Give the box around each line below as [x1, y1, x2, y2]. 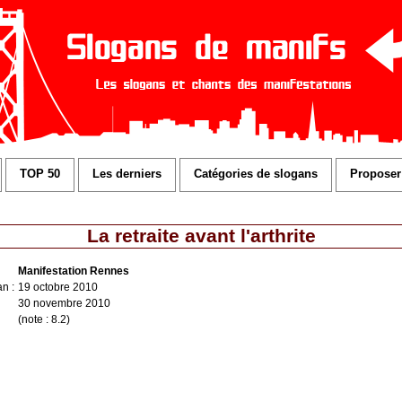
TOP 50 [20, 167, 60, 180]
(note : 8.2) [18, 312, 70, 326]
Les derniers [92, 167, 162, 180]
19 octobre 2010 [18, 280, 98, 293]
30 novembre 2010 [18, 296, 110, 310]
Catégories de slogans [194, 167, 318, 180]
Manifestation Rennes [18, 264, 129, 277]
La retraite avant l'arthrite [86, 225, 316, 248]
